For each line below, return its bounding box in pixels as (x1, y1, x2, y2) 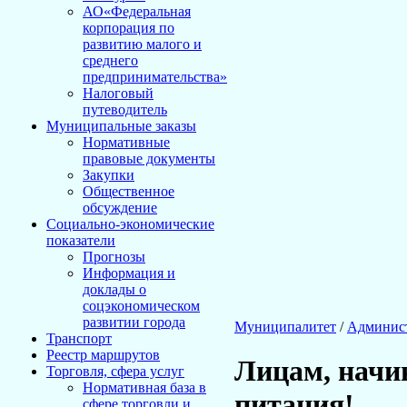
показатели (46, 233, 115, 248)
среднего (83, 53, 138, 68)
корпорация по (83, 20, 174, 35)
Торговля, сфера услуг (46, 363, 184, 379)
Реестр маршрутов (46, 347, 160, 362)
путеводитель (83, 102, 167, 117)
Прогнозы (83, 249, 145, 264)
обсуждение (83, 200, 157, 215)
